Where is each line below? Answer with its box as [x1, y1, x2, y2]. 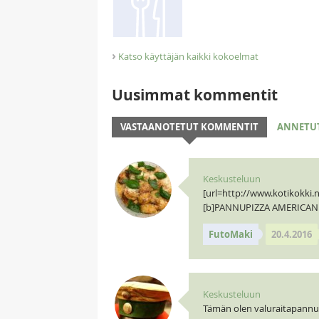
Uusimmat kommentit [112, 85, 278, 105]
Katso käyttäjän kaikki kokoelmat [118, 50, 258, 63]
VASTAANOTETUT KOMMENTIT [120, 120, 258, 133]
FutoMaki [208, 228, 253, 241]
